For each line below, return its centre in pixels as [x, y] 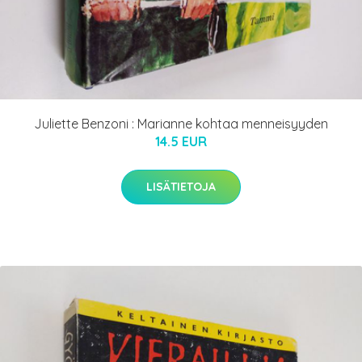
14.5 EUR [181, 142]
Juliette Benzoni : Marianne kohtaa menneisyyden [181, 124]
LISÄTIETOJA [181, 187]
